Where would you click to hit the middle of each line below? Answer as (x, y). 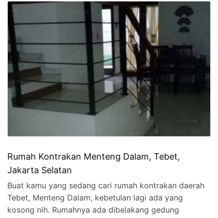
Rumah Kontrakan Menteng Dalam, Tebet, (94, 157)
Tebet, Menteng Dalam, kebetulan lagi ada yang (95, 198)
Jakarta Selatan (40, 170)
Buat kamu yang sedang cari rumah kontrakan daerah (106, 186)
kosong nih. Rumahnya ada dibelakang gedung (93, 210)
